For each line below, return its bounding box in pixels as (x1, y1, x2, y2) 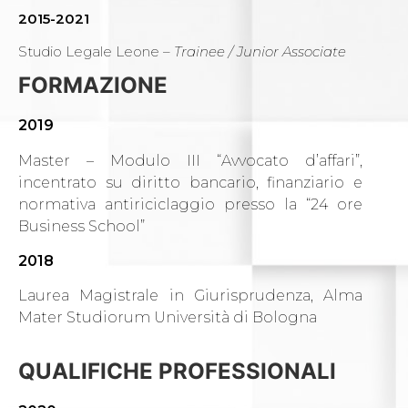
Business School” (18, 217, 145, 235)
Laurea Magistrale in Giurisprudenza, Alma (18, 287, 362, 305)
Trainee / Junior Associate (174, 42, 346, 60)
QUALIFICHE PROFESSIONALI (18, 357, 336, 384)
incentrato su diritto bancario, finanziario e (18, 173, 362, 191)
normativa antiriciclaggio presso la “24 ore (18, 195, 362, 213)
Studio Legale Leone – (18, 42, 174, 60)
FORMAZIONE (18, 72, 168, 99)
